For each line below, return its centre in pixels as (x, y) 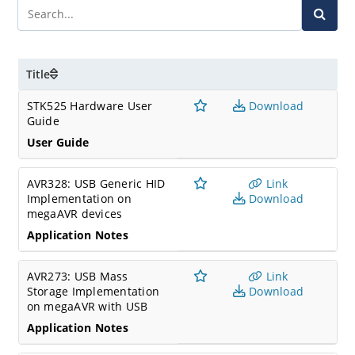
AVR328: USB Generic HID (96, 183)
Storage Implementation (93, 291)
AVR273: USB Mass (77, 276)
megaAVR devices (74, 214)
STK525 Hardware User (90, 106)
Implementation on (79, 198)
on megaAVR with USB (87, 306)
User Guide (57, 142)
